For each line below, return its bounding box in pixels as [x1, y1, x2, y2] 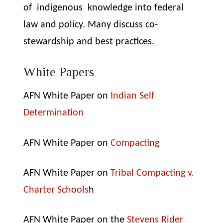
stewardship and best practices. [23, 37, 155, 47]
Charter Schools [23, 185, 89, 195]
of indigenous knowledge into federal [23, 3, 184, 13]
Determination [23, 108, 84, 118]
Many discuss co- [88, 20, 158, 30]
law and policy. [23, 20, 88, 30]
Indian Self [111, 91, 155, 102]
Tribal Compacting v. [111, 168, 194, 178]
